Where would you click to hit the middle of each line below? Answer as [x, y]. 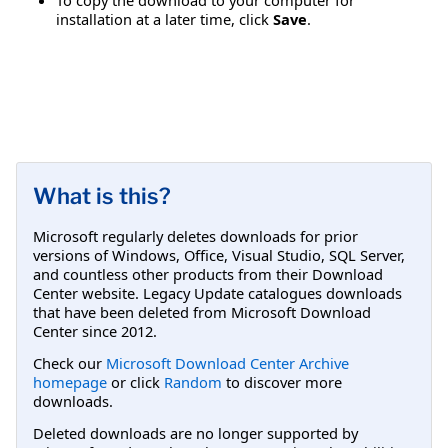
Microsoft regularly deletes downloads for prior [195, 235]
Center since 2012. [95, 330]
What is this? [102, 195]
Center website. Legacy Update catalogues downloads [217, 292]
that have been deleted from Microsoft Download [202, 311]
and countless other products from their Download [208, 273]
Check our [69, 362]
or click [135, 381]
